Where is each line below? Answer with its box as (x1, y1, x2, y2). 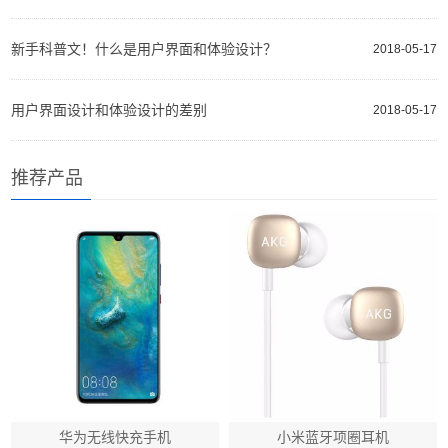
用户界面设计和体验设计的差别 (11, 102, 208, 118)
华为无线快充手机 (59, 428, 172, 445)
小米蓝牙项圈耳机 (276, 428, 389, 445)
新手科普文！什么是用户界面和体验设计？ (11, 41, 278, 57)
